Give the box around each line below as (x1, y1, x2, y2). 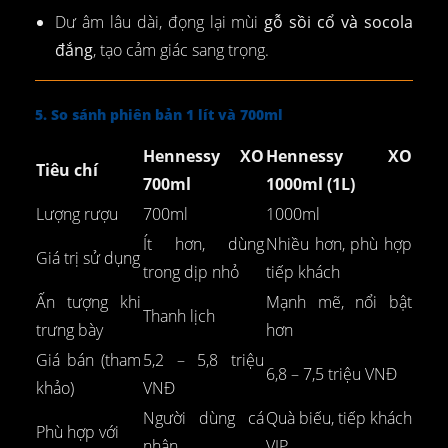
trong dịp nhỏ (143, 261, 239, 284)
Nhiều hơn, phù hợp (266, 233, 412, 256)
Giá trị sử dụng (36, 247, 140, 270)
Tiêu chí (36, 159, 98, 182)
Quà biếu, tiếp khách (266, 407, 412, 430)
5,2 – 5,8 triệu (143, 349, 264, 372)
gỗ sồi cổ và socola (264, 11, 414, 34)
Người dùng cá (143, 407, 264, 430)
